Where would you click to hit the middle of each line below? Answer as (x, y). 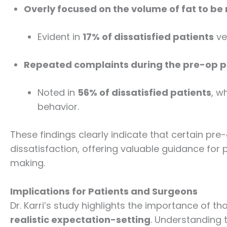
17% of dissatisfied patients (148, 36)
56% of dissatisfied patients (144, 92)
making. (28, 163)
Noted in (58, 92)
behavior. (58, 106)
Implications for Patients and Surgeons (104, 192)
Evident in (60, 36)
